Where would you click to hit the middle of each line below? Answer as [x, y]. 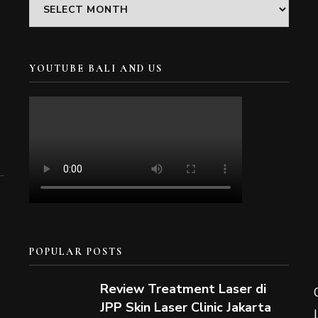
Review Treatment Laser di [183, 289]
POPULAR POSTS [76, 252]
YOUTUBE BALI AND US [95, 68]
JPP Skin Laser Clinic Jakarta [185, 307]
